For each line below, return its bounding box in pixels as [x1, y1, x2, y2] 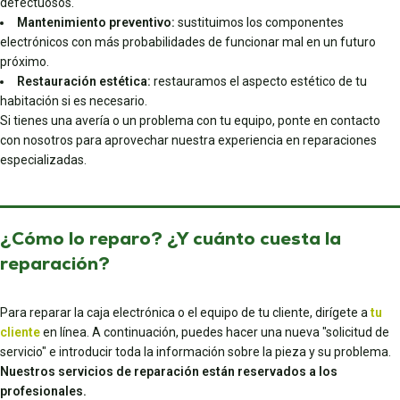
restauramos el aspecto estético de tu [151, 74, 367, 88]
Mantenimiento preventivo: [17, 15, 175, 29]
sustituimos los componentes [175, 15, 344, 29]
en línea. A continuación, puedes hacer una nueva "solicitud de [40, 325, 389, 339]
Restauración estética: [17, 74, 151, 88]
